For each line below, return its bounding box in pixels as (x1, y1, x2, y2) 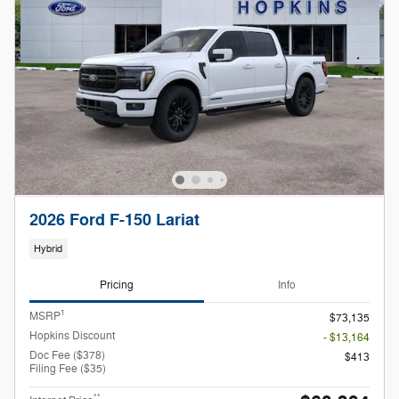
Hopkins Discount (29, 328, 115, 343)
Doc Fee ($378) (29, 347, 105, 362)
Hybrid (34, 243, 63, 256)
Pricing (100, 278, 134, 293)
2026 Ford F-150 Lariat (29, 209, 199, 231)
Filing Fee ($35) (29, 361, 106, 376)
